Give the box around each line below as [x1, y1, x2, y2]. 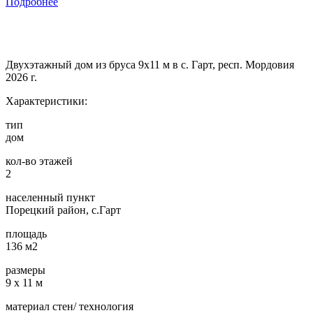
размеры [6, 263, 45, 276]
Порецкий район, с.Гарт [6, 203, 121, 216]
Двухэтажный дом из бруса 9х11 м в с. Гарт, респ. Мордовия [6, 58, 294, 71]
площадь [6, 227, 47, 240]
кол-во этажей [6, 154, 73, 167]
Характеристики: [6, 94, 87, 107]
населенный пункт [6, 191, 95, 203]
